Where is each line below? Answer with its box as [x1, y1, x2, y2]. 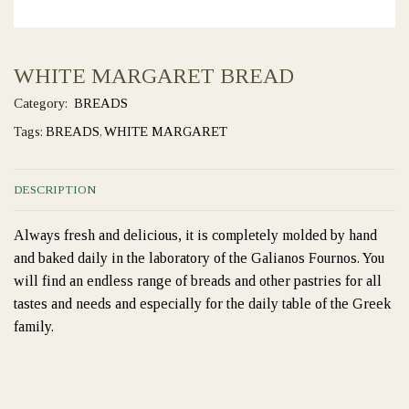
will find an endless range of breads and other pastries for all [14, 273, 382, 288]
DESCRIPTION [14, 183, 96, 197]
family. [14, 319, 54, 334]
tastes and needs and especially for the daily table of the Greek [14, 296, 391, 311]
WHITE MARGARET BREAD [14, 64, 294, 88]
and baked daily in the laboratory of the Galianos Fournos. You [14, 250, 384, 266]
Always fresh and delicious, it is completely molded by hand [14, 227, 377, 243]
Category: [14, 96, 71, 111]
